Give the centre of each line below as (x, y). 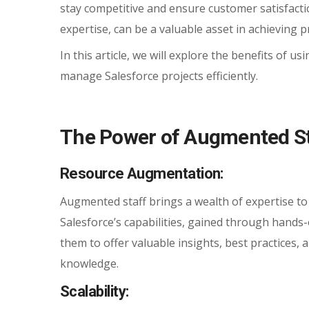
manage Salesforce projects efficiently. (159, 76)
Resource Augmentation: (143, 173)
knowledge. (89, 263)
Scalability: (96, 291)
